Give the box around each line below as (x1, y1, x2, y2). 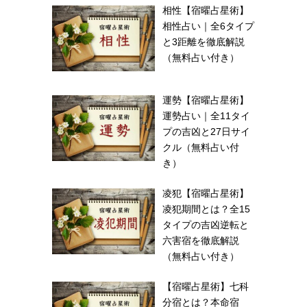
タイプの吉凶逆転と (162, 219, 249, 231)
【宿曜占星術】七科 (162, 281, 249, 293)
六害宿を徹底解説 (162, 235, 239, 247)
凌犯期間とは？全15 (162, 204, 250, 215)
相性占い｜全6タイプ (162, 20, 254, 32)
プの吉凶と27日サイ (162, 126, 250, 138)
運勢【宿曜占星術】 (162, 95, 249, 106)
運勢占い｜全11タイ (162, 110, 250, 122)
